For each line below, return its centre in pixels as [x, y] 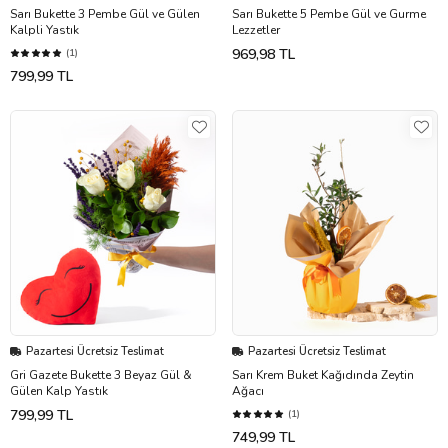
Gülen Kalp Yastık [59, 391]
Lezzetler [256, 29]
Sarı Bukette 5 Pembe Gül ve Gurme [329, 13]
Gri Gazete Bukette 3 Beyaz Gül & [101, 375]
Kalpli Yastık [44, 29]
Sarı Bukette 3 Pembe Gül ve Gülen [105, 13]
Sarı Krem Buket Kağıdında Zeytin [323, 375]
